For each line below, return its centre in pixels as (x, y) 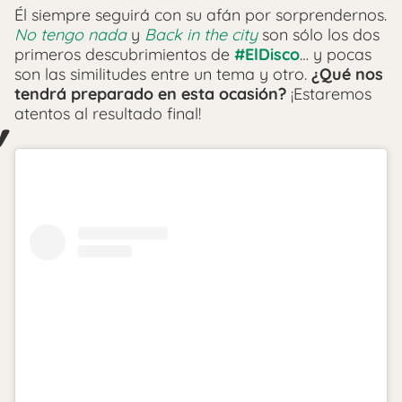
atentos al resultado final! (108, 113)
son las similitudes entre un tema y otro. (163, 74)
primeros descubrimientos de (124, 54)
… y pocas (336, 54)
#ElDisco (267, 54)
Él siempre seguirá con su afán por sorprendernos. (201, 14)
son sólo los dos (319, 34)
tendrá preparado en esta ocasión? (150, 93)
